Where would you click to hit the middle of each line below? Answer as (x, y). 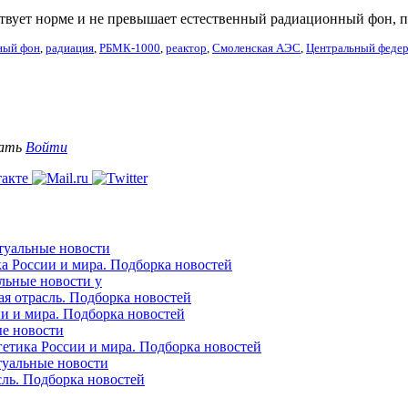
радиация (70, 48)
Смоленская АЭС (256, 48)
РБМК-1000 (130, 48)
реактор (186, 48)
